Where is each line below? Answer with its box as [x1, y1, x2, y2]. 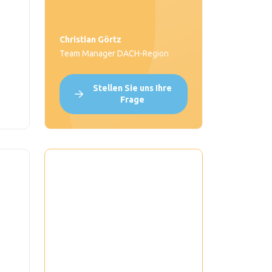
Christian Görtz [59, 35, 121, 45]
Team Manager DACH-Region [59, 49, 169, 59]
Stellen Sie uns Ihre [92, 83, 172, 93]
